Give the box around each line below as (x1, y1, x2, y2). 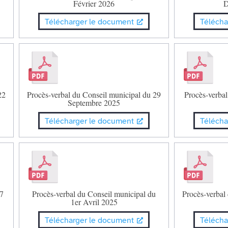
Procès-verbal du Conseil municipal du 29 (27, 89, 161, 100)
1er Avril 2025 (70, 196, 118, 207)
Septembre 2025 (68, 97, 121, 108)
